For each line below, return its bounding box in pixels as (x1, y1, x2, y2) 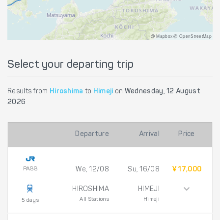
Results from (7, 88, 50, 95)
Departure (75, 131, 109, 138)
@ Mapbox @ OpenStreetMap (150, 32, 212, 39)
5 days (22, 197, 39, 203)
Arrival (138, 131, 160, 138)
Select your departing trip (7, 59, 134, 71)
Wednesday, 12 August (124, 88, 200, 95)
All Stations (80, 196, 109, 202)
